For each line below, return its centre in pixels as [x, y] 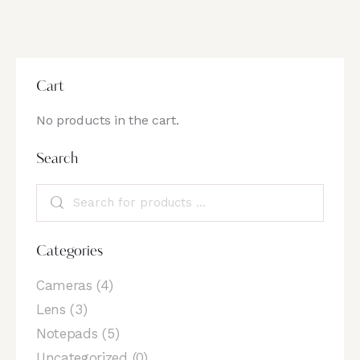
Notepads [67, 333]
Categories [70, 252]
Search [57, 159]
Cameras [64, 285]
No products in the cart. [108, 120]
